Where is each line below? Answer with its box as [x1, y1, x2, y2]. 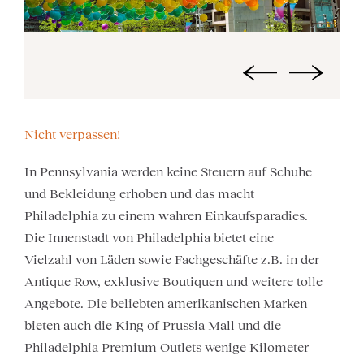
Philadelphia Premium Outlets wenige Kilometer [24, 340, 309, 355]
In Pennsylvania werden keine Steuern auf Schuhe [24, 164, 312, 180]
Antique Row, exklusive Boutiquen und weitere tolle [24, 274, 323, 289]
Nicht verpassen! [24, 127, 120, 142]
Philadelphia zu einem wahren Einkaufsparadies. [24, 208, 308, 223]
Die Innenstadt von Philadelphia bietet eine [24, 230, 274, 245]
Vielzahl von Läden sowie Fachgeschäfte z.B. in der [24, 252, 319, 267]
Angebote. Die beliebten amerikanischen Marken [24, 296, 307, 311]
